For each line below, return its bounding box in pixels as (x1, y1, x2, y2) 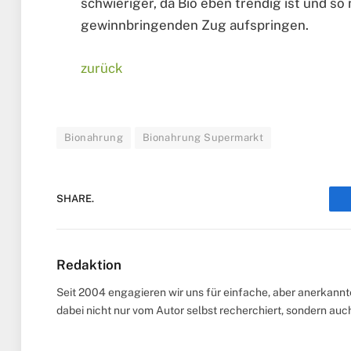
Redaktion (56, 256, 121, 273)
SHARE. (56, 193, 94, 205)
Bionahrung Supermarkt (142, 131, 264, 143)
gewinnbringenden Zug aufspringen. (81, 17, 309, 34)
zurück (81, 60, 123, 76)
